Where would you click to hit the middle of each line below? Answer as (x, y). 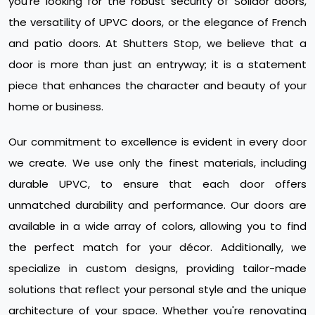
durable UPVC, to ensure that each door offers (157, 184)
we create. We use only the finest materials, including (157, 162)
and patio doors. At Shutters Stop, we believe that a (157, 43)
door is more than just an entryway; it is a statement (157, 64)
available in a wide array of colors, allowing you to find (157, 226)
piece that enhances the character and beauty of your (157, 85)
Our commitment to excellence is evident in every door (157, 141)
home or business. (56, 106)
